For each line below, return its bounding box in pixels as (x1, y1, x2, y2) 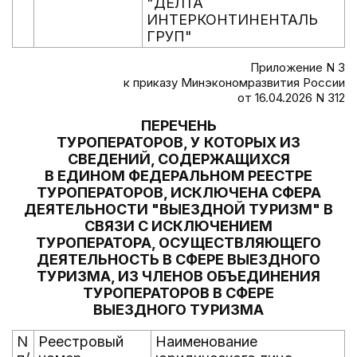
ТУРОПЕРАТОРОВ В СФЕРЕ (83, 284, 274, 301)
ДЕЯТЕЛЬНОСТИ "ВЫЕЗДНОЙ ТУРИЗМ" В (24, 201, 333, 218)
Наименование (155, 333, 257, 350)
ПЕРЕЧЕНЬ (140, 117, 217, 134)
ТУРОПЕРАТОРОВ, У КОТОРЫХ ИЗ (57, 134, 300, 151)
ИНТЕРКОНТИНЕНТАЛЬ (147, 11, 318, 28)
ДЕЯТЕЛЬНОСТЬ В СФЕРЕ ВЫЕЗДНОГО (37, 251, 320, 268)
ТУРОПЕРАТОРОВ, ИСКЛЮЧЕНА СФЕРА (36, 184, 321, 201)
